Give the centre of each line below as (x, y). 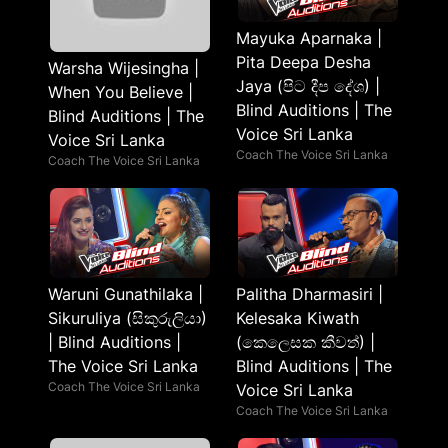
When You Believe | (120, 92)
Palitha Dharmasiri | (309, 294)
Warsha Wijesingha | (123, 68)
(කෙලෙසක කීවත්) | (305, 342)
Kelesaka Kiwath (297, 318)
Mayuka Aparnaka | (309, 38)
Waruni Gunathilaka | (125, 294)
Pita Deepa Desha (303, 62)
